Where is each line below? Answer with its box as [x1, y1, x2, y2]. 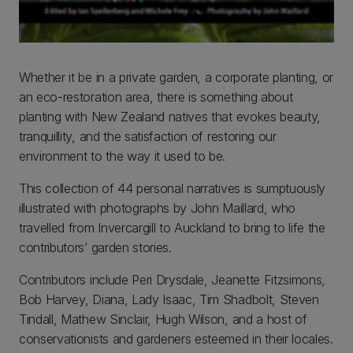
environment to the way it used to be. [19, 147, 226, 164]
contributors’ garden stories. [19, 239, 172, 255]
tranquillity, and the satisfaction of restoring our [19, 128, 277, 144]
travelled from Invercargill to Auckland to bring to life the [19, 219, 325, 236]
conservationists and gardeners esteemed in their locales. [19, 330, 333, 347]
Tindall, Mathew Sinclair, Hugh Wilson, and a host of [19, 310, 307, 327]
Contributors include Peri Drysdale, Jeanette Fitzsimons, [19, 271, 326, 288]
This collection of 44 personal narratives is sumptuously [19, 180, 326, 196]
